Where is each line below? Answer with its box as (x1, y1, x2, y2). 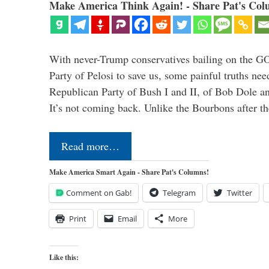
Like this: (49, 252, 79, 262)
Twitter (227, 187, 252, 198)
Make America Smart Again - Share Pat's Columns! (49, 166, 209, 177)
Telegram (163, 187, 196, 198)
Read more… (61, 138, 119, 153)
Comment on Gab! (66, 187, 131, 198)
